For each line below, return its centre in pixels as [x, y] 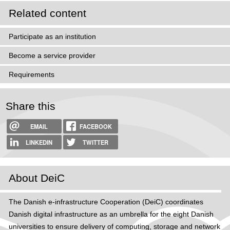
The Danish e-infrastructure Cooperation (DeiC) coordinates [106, 202]
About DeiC [36, 178]
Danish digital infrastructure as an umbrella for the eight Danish [111, 214]
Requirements [31, 74]
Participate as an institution [52, 36]
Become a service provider [52, 55]
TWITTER [96, 142]
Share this [31, 106]
